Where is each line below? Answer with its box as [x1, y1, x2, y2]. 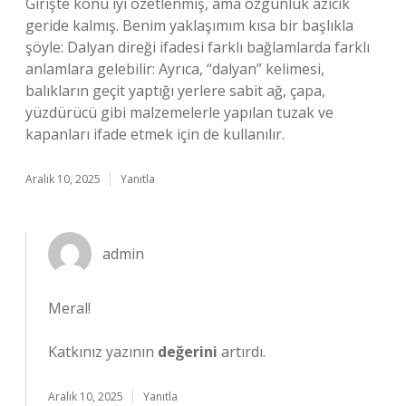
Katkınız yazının [48, 342, 158, 362]
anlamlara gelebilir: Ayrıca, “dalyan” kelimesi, [25, 59, 324, 79]
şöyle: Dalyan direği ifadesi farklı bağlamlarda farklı [25, 37, 370, 57]
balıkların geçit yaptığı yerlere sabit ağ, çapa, [25, 81, 325, 101]
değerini [158, 342, 217, 362]
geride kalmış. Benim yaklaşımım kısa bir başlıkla [25, 15, 353, 35]
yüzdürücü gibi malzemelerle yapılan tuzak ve [25, 102, 333, 122]
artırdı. [217, 342, 266, 362]
